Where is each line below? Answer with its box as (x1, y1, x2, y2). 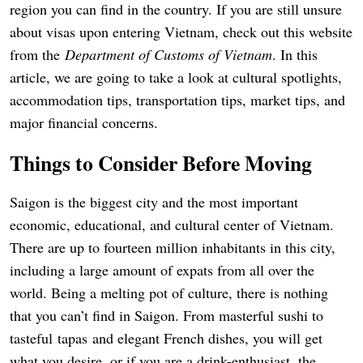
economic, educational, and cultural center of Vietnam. (10, 214, 334, 234)
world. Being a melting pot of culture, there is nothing (10, 282, 328, 302)
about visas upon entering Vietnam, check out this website (10, 21, 352, 41)
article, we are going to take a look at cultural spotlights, (10, 66, 342, 87)
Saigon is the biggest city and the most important (10, 191, 298, 211)
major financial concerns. (10, 112, 158, 132)
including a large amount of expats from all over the (10, 259, 314, 280)
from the (10, 44, 65, 64)
